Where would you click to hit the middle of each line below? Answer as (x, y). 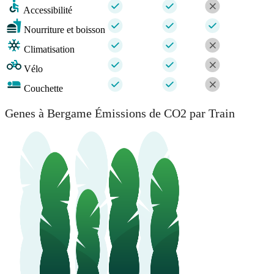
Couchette (43, 89)
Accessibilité (48, 10)
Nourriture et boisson (65, 30)
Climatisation (49, 50)
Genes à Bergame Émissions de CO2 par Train (120, 113)
